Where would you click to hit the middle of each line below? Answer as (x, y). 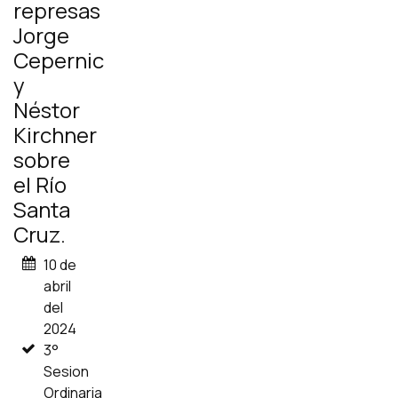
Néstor (47, 110)
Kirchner (55, 135)
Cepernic (59, 60)
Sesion (67, 371)
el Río (40, 184)
